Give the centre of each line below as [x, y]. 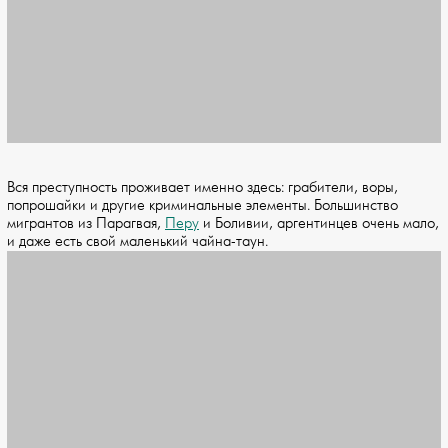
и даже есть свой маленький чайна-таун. [137, 242]
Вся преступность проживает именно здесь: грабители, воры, [202, 188]
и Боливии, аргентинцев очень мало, [319, 224]
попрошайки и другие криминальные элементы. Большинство [202, 206]
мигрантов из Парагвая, [86, 224]
